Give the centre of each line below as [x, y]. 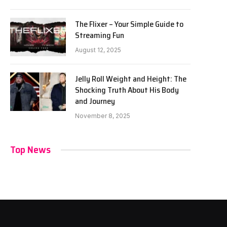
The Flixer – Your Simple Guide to [129, 24]
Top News [30, 149]
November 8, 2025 [103, 116]
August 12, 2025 [98, 50]
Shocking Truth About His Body [127, 90]
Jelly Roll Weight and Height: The [131, 79]
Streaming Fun [100, 35]
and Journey [95, 101]
